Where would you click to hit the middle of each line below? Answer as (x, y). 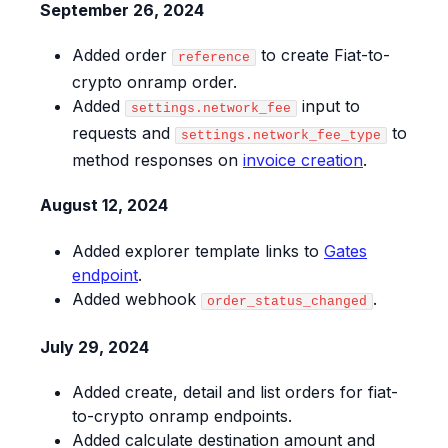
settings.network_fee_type (281, 136)
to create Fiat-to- (323, 55)
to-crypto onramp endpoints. (182, 416)
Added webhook (136, 298)
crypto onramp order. (154, 82)
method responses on (157, 160)
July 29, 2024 (94, 346)
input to (328, 106)
